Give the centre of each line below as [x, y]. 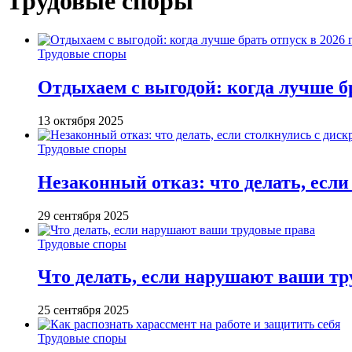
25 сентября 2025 [83, 310]
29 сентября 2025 [83, 215]
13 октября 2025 [81, 120]
